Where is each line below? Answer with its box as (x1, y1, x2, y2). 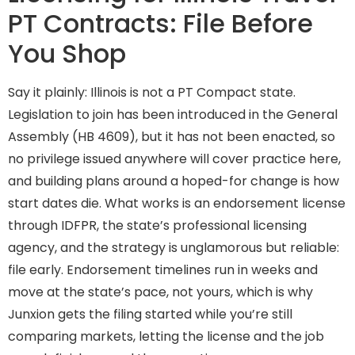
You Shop (8, 36, 126, 72)
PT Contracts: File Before (8, 6, 313, 42)
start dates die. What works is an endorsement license (8, 194, 345, 213)
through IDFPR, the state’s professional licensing (8, 216, 307, 235)
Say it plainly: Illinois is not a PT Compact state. (8, 83, 296, 102)
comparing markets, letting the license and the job (8, 327, 324, 346)
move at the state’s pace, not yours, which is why (8, 283, 313, 302)
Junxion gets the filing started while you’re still (8, 305, 292, 324)
